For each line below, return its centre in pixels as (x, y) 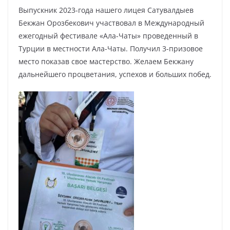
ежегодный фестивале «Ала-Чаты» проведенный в (108, 35)
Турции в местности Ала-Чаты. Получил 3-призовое (111, 48)
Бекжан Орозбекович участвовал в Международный (111, 23)
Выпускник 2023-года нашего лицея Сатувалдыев (106, 10)
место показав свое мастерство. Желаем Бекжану (106, 61)
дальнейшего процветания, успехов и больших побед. (115, 74)
